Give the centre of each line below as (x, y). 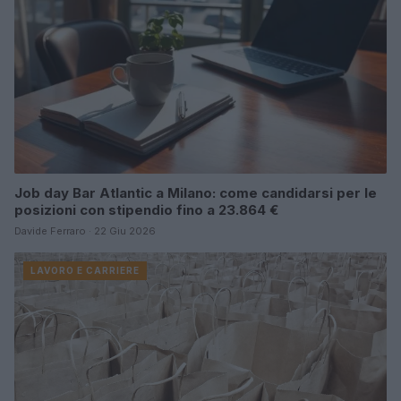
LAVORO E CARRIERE (85, 270)
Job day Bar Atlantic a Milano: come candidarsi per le (196, 192)
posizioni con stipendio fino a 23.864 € (146, 209)
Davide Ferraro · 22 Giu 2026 (85, 230)
